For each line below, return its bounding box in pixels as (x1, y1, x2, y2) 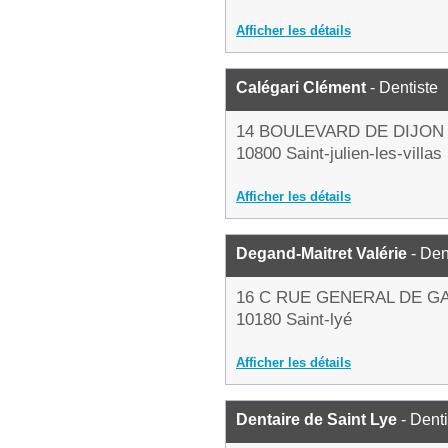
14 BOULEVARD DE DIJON (236, 122, 444, 141)
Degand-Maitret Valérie (236, 245, 407, 262)
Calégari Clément (236, 79, 366, 96)
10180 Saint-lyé (236, 310, 352, 329)
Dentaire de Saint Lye (236, 411, 397, 428)
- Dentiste (366, 79, 438, 96)
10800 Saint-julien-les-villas (236, 144, 442, 163)
